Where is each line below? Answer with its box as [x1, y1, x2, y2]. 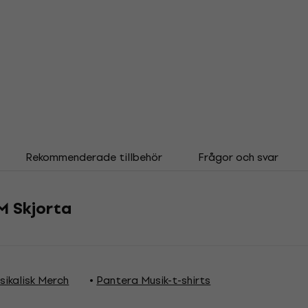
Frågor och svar [198, 148, 278, 166]
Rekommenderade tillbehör [25, 148, 162, 166]
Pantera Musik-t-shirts [96, 272, 211, 289]
